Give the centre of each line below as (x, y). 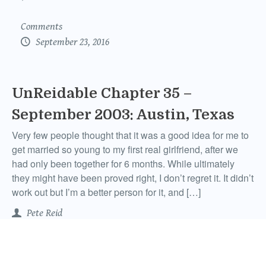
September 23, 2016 (71, 42)
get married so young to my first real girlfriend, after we (125, 150)
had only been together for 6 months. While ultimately (123, 164)
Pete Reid (43, 213)
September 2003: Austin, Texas (123, 115)
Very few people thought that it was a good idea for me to (130, 135)
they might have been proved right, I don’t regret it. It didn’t (133, 178)
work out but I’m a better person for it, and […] (106, 192)
